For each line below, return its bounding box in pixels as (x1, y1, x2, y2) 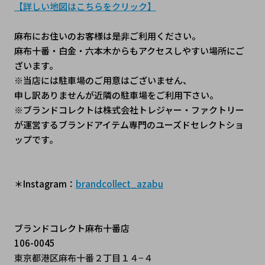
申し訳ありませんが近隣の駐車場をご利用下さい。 (14, 88, 218, 101)
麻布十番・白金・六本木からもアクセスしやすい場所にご (14, 44, 244, 57)
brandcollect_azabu (75, 177, 163, 190)
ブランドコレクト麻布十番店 (14, 221, 130, 234)
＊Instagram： (14, 177, 76, 190)
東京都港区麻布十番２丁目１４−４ (14, 251, 153, 264)
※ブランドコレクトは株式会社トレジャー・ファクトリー (14, 103, 244, 116)
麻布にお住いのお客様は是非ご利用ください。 (14, 29, 201, 42)
